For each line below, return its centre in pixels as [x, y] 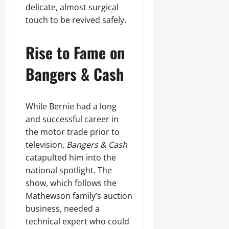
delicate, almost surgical [72, 7]
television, [46, 145]
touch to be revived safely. [76, 20]
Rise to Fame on [75, 52]
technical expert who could [77, 221]
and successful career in [72, 119]
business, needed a [63, 209]
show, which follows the [71, 183]
